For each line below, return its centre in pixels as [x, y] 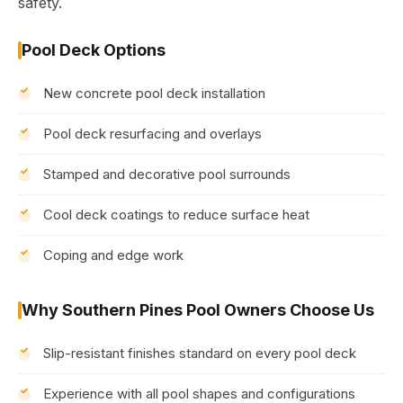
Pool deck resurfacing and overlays [152, 134]
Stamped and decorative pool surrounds [167, 174]
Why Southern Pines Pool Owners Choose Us [198, 310]
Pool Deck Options [94, 50]
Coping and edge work [113, 255]
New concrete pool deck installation [154, 93]
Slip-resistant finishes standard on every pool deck [200, 353]
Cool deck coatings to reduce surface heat [176, 215]
